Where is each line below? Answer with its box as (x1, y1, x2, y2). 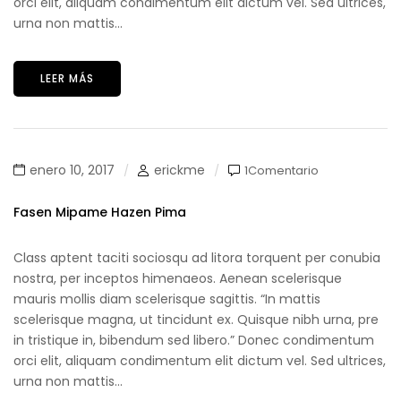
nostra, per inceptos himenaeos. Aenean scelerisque (13, 269, 342, 287)
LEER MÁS (40, 71, 94, 86)
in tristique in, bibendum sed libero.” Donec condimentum (13, 331, 374, 349)
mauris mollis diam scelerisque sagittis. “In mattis (13, 290, 320, 308)
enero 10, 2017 (30, 161, 115, 179)
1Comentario (244, 161, 319, 179)
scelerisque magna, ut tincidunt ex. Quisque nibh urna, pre (13, 311, 379, 328)
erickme (154, 161, 205, 179)
